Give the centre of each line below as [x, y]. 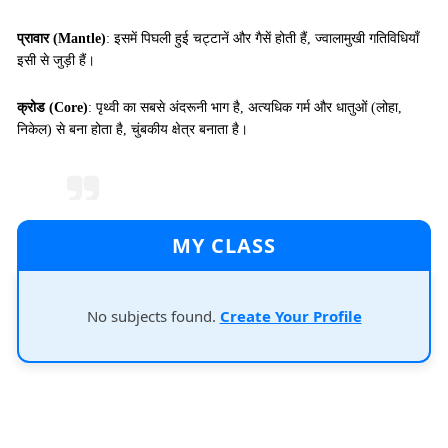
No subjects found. [153, 316]
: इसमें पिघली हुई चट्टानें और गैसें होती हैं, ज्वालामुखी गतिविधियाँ [262, 38]
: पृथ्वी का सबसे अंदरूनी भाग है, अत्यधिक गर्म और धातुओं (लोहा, [245, 107]
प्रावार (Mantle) [61, 38]
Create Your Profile [290, 316]
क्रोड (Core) [52, 107]
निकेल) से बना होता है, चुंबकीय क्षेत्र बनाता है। [132, 129]
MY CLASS [224, 245]
